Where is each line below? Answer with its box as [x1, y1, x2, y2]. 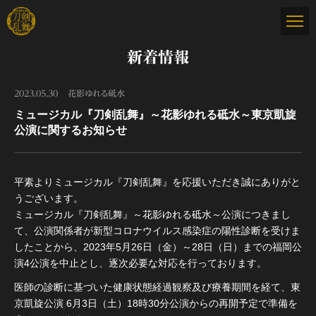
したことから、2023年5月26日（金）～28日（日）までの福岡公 [14, 241, 302, 253]
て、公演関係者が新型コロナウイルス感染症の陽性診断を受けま [14, 225, 300, 236]
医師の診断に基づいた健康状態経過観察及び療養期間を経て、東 [14, 281, 300, 293]
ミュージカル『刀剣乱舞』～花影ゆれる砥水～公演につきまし [14, 209, 291, 220]
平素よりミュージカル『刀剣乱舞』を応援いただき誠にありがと [14, 176, 300, 188]
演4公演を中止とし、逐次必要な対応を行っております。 [14, 257, 267, 269]
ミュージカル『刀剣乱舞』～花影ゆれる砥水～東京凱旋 [14, 109, 296, 121]
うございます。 [14, 193, 83, 204]
